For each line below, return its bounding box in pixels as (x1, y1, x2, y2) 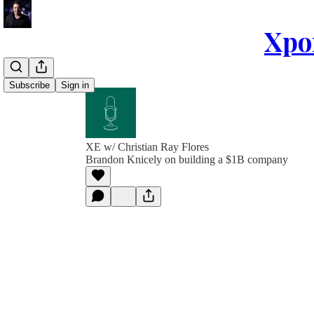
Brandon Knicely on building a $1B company (86, 153, 288, 165)
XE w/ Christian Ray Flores (86, 141, 209, 153)
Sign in (61, 80, 89, 90)
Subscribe (9, 80, 50, 90)
